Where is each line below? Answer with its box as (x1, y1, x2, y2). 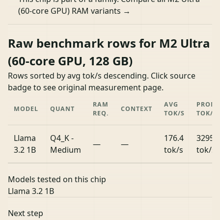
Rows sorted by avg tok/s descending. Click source (8, 70, 195, 81)
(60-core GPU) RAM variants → (18, 5, 131, 17)
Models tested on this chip (8, 173, 106, 185)
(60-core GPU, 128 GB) (8, 52, 133, 69)
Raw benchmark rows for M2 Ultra (8, 34, 210, 51)
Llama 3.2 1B (8, 185, 54, 196)
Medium (50, 144, 81, 155)
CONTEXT (121, 104, 152, 113)
